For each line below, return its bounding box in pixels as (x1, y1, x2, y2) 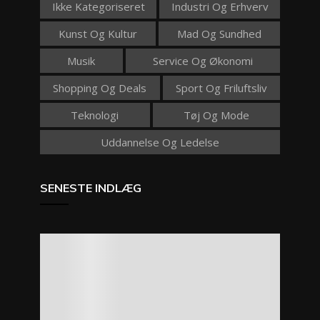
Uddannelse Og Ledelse (101, 135, 219, 150)
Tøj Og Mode (183, 108, 249, 123)
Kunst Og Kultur (59, 26, 137, 41)
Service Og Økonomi (152, 54, 253, 69)
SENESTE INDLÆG (40, 181, 141, 196)
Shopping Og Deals (53, 81, 147, 96)
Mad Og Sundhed (177, 26, 261, 41)
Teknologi (71, 108, 119, 123)
